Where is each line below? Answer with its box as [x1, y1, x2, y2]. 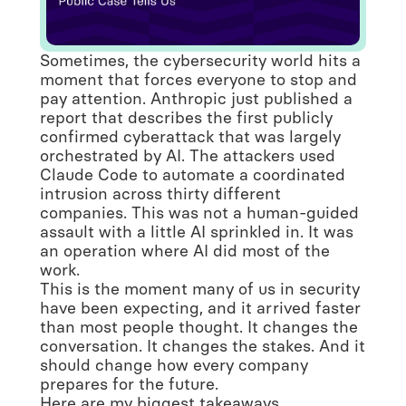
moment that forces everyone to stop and [40, 69, 357, 90]
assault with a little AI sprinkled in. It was [40, 221, 353, 242]
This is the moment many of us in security [40, 278, 360, 299]
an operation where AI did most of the [40, 240, 330, 261]
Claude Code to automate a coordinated [40, 164, 345, 185]
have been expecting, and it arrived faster [40, 297, 361, 318]
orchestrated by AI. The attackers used [40, 145, 335, 166]
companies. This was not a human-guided [40, 202, 359, 223]
